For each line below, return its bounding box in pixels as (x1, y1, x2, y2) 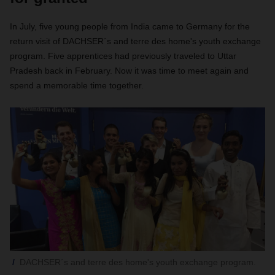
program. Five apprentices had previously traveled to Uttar (10, 51, 236, 61)
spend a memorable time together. (10, 80, 144, 90)
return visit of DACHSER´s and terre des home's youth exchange (10, 36, 261, 46)
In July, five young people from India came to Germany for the (10, 21, 250, 31)
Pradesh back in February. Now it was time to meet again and (10, 66, 249, 76)
